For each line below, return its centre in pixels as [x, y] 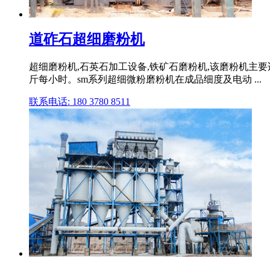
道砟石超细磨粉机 [87, 39]
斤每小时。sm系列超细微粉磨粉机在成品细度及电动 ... [145, 79]
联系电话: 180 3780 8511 [80, 101]
